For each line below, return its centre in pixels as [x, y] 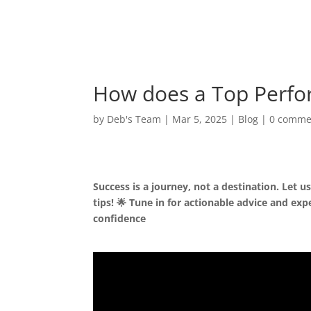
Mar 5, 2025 [200, 119]
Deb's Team [134, 119]
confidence [120, 218]
